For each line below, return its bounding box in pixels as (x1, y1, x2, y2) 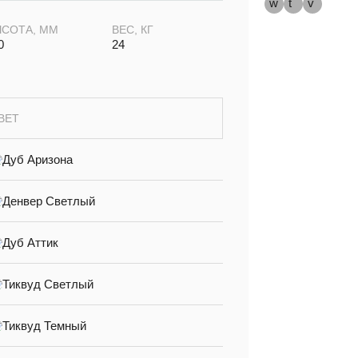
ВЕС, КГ (111, 23, 153, 37)
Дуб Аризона (2, 153, 74, 167)
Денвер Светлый (2, 194, 96, 209)
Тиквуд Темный (2, 319, 87, 333)
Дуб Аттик (2, 236, 59, 250)
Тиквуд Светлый (2, 277, 94, 292)
